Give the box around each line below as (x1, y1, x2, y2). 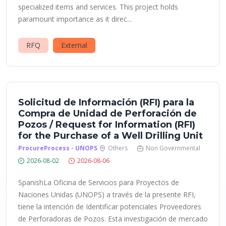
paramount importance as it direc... (18, 14, 132, 24)
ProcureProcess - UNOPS (18, 144, 97, 152)
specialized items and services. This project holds (18, 2, 178, 12)
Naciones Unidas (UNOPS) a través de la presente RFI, (18, 190, 196, 199)
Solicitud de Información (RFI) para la (18, 97, 194, 108)
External (61, 40, 87, 50)
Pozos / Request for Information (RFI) (18, 119, 195, 130)
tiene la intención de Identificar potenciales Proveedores (18, 202, 201, 211)
